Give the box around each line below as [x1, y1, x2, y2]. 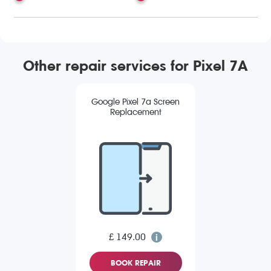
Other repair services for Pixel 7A [23, 57, 248, 74]
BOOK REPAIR [110, 258, 161, 268]
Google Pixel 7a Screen [91, 97, 180, 108]
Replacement [109, 107, 162, 118]
